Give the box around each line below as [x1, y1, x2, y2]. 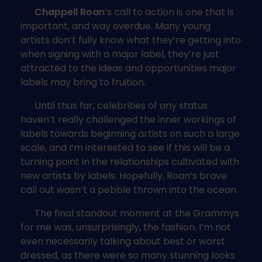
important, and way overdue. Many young [20, 19, 211, 33]
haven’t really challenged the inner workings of [20, 112, 236, 126]
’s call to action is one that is [105, 5, 234, 19]
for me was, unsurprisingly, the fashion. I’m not [20, 220, 231, 234]
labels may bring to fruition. [20, 75, 148, 89]
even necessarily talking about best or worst [20, 234, 225, 248]
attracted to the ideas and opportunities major [20, 61, 236, 75]
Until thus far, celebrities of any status [20, 98, 208, 112]
